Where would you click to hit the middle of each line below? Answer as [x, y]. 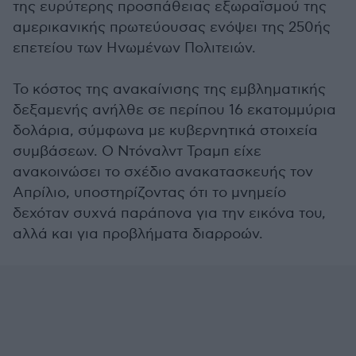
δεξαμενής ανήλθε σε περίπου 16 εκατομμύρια [174, 110]
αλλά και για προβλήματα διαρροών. [138, 234]
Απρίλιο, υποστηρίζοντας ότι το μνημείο [149, 193]
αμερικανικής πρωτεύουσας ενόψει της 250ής [172, 27]
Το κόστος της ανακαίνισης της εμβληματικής [169, 89]
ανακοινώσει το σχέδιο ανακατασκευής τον [163, 172]
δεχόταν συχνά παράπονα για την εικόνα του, [169, 213]
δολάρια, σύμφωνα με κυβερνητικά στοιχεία [165, 131]
